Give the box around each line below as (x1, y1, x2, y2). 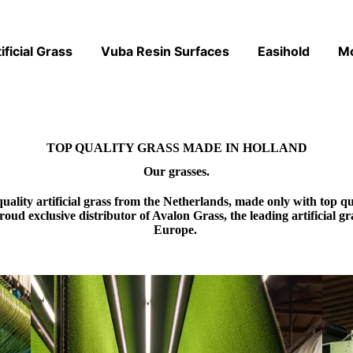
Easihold (258, 43, 310, 60)
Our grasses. (143, 164, 210, 178)
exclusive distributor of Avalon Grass (28, 208, 224, 222)
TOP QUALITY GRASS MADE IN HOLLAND (46, 140, 307, 154)
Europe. (153, 222, 200, 236)
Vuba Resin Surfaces (101, 43, 229, 60)
